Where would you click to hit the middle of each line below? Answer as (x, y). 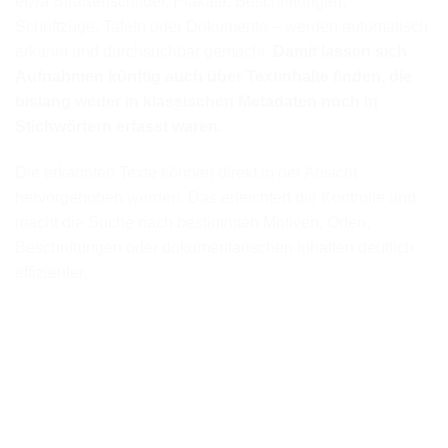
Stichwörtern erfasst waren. (118, 126)
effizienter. (51, 272)
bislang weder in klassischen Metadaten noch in (196, 101)
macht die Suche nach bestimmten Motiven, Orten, (192, 222)
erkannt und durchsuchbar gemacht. (144, 51)
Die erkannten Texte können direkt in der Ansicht (186, 172)
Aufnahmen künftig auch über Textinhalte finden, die (213, 76)
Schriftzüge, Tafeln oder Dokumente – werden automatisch (221, 26)
